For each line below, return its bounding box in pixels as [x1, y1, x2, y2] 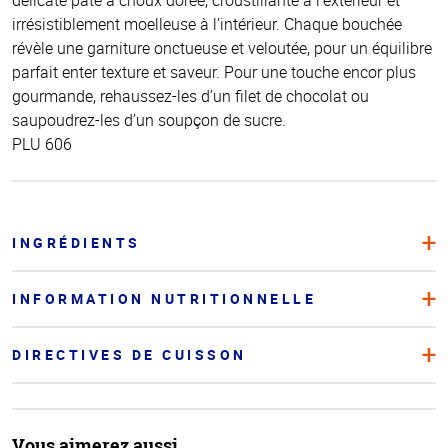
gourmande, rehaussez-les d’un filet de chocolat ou [12, 84, 369, 107]
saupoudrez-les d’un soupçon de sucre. [12, 108, 286, 131]
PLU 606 [12, 132, 72, 155]
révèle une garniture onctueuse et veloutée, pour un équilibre [12, 36, 432, 59]
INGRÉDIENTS [12, 232, 141, 252]
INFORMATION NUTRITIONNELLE [12, 288, 316, 308]
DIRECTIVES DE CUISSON [12, 344, 247, 364]
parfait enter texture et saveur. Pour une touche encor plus [12, 60, 416, 83]
